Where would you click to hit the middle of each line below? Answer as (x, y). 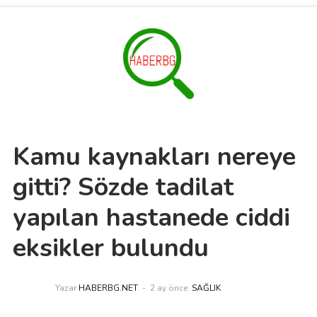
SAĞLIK (206, 288)
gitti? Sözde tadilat (123, 187)
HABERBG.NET (108, 288)
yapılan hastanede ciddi (151, 218)
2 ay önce (168, 288)
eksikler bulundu (110, 248)
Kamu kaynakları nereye (154, 157)
